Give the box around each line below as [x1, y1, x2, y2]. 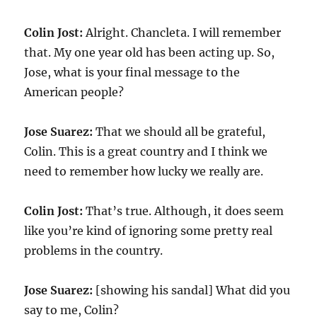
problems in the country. [24, 243, 163, 258]
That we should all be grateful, [93, 125, 266, 139]
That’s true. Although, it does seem [83, 204, 284, 218]
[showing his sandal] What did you [93, 283, 291, 297]
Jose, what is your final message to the [24, 65, 241, 79]
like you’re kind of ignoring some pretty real [24, 224, 273, 238]
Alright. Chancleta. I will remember [83, 25, 282, 40]
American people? [24, 85, 125, 99]
